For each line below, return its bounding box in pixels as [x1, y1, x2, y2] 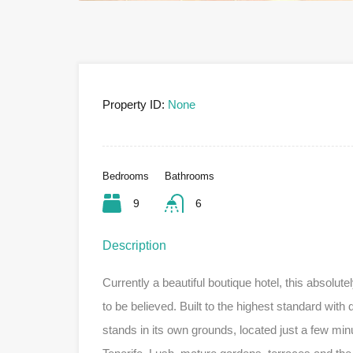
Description [102, 238, 166, 252]
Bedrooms [102, 169, 149, 182]
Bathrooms [165, 169, 214, 182]
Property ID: [102, 97, 165, 111]
